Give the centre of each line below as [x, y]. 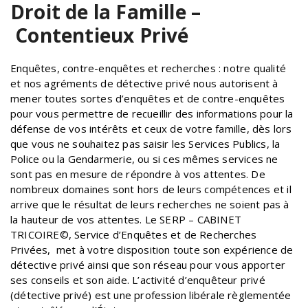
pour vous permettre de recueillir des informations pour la [152, 113]
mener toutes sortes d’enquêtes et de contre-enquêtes [148, 98]
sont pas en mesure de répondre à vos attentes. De [138, 174]
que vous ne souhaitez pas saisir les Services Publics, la [145, 143]
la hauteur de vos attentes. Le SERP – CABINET [126, 219]
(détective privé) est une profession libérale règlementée [151, 295]
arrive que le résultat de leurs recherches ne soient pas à [150, 204]
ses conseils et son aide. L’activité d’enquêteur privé [138, 279]
